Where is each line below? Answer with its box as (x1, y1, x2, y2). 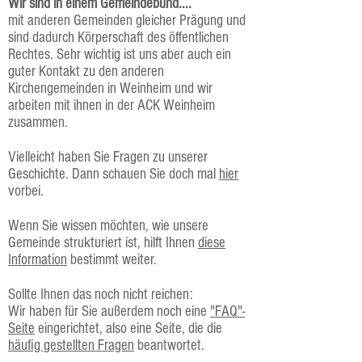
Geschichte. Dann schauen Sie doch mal (8, 166, 219, 183)
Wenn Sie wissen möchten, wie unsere (8, 217, 208, 234)
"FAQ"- (210, 303, 245, 320)
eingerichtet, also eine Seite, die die (35, 320, 222, 337)
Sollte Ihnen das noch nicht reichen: (8, 286, 193, 303)
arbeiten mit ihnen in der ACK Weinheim (8, 97, 215, 114)
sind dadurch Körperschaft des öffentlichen (8, 29, 229, 46)
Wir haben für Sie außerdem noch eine (8, 303, 210, 320)
